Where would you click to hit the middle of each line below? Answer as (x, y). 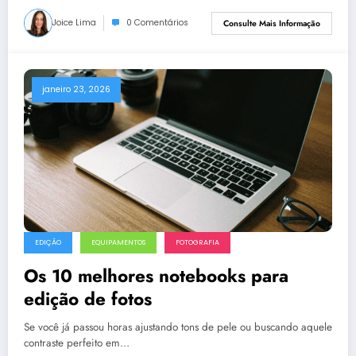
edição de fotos (88, 298)
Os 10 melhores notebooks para (156, 275)
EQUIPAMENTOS (118, 242)
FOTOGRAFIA (197, 242)
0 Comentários (157, 23)
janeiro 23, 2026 (76, 90)
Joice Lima (74, 23)
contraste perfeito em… (77, 342)
